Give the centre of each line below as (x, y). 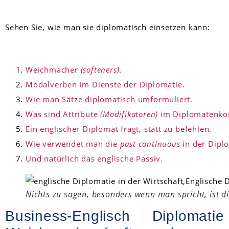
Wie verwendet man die (72, 144)
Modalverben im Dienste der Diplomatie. (105, 85)
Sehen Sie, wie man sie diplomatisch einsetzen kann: (108, 27)
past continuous (150, 144)
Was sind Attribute (63, 114)
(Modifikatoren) (129, 114)
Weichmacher (53, 70)
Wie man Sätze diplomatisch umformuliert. (109, 99)
